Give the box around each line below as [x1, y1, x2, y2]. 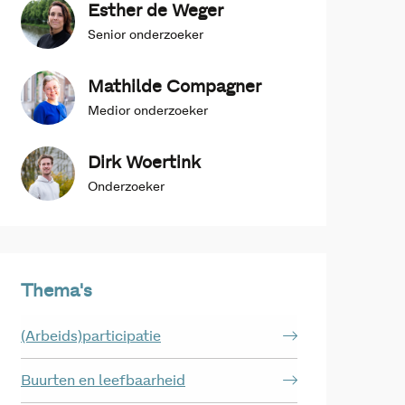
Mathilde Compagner [88, 79, 261, 97]
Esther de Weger [88, 3, 223, 21]
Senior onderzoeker [88, 29, 203, 42]
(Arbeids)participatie [21, 329, 161, 344]
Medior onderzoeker [88, 105, 208, 118]
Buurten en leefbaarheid [21, 373, 185, 389]
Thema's [21, 282, 92, 301]
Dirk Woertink [88, 155, 201, 173]
